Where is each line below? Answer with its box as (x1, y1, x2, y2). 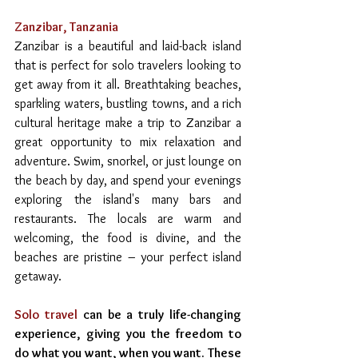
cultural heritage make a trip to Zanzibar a (14, 114, 241, 130)
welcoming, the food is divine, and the (14, 229, 241, 245)
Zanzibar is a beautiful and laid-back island (14, 38, 241, 54)
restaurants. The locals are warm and (14, 210, 241, 226)
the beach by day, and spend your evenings (14, 172, 241, 188)
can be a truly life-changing (77, 306, 242, 322)
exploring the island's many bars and (14, 191, 241, 207)
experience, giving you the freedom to (14, 325, 241, 341)
